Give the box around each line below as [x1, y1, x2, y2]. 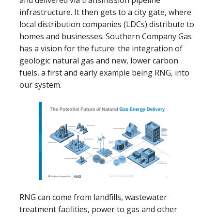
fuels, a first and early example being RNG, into [19, 67, 189, 78]
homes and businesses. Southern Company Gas [19, 31, 192, 42]
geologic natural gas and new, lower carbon [19, 55, 178, 66]
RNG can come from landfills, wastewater [19, 192, 167, 203]
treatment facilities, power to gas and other [19, 204, 177, 215]
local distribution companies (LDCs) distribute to [19, 18, 194, 30]
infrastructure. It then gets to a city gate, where [19, 6, 191, 17]
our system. [19, 79, 63, 90]
